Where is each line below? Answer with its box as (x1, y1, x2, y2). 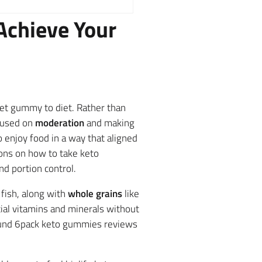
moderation (35, 115, 84, 130)
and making (84, 115, 135, 130)
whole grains (67, 185, 122, 201)
